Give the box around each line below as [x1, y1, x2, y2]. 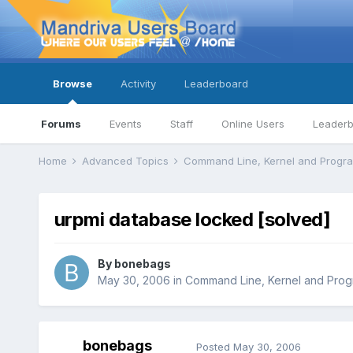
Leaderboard [184, 77, 248, 90]
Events [109, 117, 142, 130]
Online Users [221, 117, 284, 130]
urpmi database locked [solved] [54, 208, 331, 232]
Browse [52, 77, 92, 90]
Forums [40, 117, 81, 130]
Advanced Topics [81, 154, 172, 167]
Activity [120, 77, 156, 90]
